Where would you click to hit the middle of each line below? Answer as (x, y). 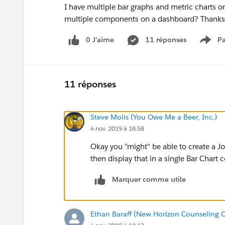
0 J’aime (100, 40)
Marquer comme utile (149, 179)
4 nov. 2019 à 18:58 (117, 128)
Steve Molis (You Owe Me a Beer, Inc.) (154, 117)
